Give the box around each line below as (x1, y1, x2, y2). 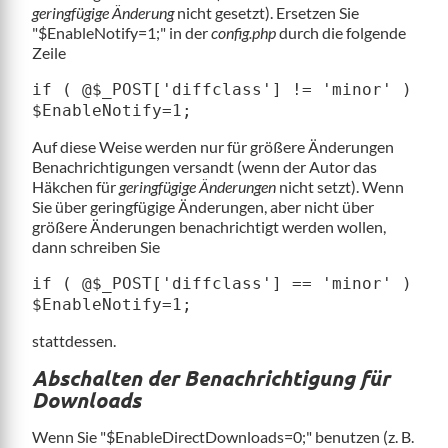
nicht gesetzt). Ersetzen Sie (174, 2, 359, 22)
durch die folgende (276, 22, 406, 42)
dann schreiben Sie (32, 236, 160, 256)
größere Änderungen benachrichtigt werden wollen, (32, 216, 386, 236)
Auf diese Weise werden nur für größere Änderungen (32, 136, 394, 156)
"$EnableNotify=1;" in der (32, 22, 211, 42)
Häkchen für (32, 176, 116, 196)
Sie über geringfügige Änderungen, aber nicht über (32, 196, 374, 216)
